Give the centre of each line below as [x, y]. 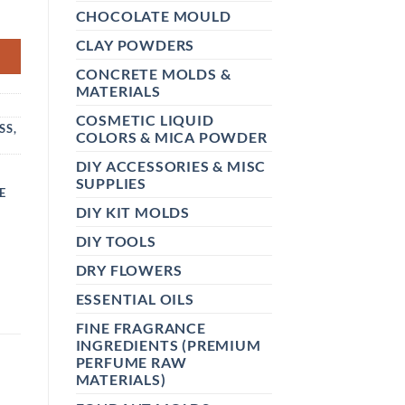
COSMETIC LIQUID [145, 119]
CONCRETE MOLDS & [153, 73]
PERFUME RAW [131, 362]
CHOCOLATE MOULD [153, 15]
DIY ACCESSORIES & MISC [171, 165]
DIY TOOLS [116, 240]
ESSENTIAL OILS [135, 298]
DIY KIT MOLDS [132, 212]
